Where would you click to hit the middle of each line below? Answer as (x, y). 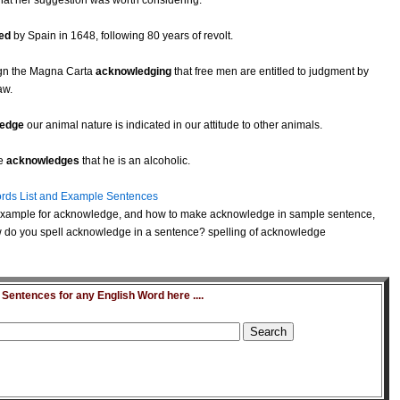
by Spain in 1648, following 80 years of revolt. (122, 36)
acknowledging (133, 72)
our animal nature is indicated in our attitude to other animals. (173, 125)
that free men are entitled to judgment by (270, 72)
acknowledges (43, 161)
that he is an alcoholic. (135, 161)
